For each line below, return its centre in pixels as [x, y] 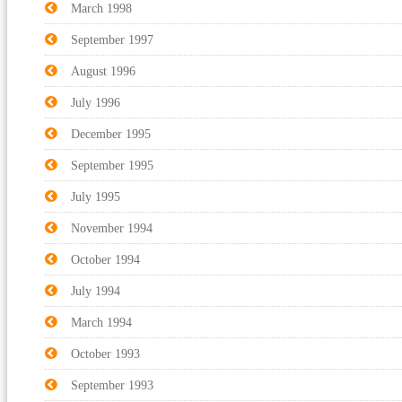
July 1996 [96, 102]
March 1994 [101, 322]
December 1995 [111, 134]
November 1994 [112, 228]
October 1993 [105, 354]
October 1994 [105, 259]
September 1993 [112, 385]
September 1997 [112, 39]
